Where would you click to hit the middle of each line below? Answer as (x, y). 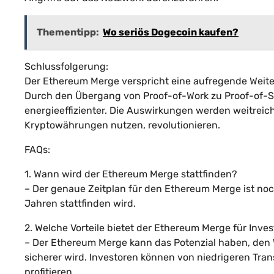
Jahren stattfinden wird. (80, 203)
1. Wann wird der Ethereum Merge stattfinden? (131, 174)
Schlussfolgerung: (66, 66)
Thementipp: (68, 32)
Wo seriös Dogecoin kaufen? (171, 32)
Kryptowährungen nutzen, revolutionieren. (122, 125)
